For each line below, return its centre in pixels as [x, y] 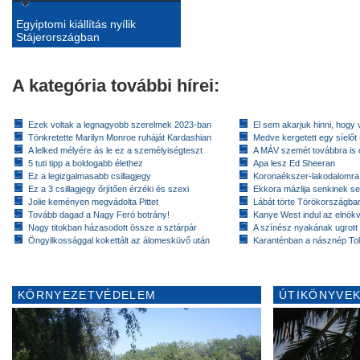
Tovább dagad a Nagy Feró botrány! [99, 214]
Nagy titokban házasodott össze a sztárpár [112, 227]
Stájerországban [58, 37]
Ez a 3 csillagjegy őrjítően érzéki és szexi [108, 188]
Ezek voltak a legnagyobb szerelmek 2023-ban [120, 124]
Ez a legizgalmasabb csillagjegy [90, 176]
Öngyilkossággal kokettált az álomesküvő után [119, 240]
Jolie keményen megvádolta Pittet [93, 201]
